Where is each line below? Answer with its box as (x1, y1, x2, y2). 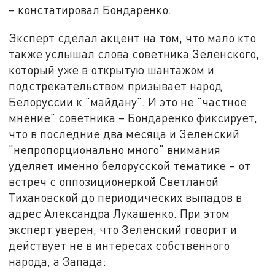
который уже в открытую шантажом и (9, 62, 215, 77)
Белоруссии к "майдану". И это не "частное (9, 94, 247, 109)
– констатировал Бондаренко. (9, 2, 172, 17)
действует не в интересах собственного (9, 238, 230, 252)
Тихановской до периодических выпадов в (9, 190, 242, 204)
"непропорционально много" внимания (9, 142, 221, 157)
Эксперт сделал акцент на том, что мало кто (9, 30, 257, 45)
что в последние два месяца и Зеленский (9, 126, 240, 141)
